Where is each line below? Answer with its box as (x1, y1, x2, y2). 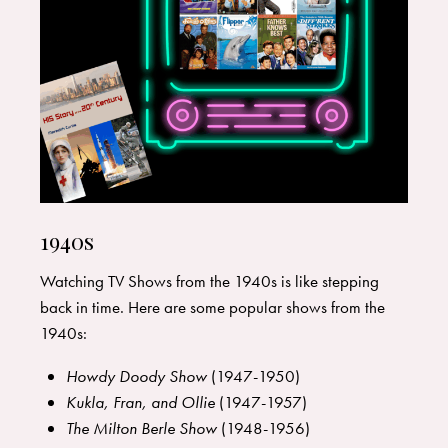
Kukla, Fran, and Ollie (65, 391, 215, 414)
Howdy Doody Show (65, 365, 207, 388)
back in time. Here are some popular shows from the (40, 296, 385, 319)
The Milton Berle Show (65, 417, 217, 440)
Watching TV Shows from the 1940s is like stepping (40, 270, 379, 293)
